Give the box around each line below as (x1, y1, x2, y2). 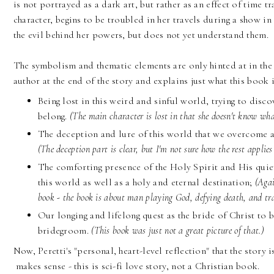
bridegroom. (37, 224, 92, 237)
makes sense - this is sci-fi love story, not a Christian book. (13, 260, 262, 273)
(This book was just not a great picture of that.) (91, 224, 267, 237)
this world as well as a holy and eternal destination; (37, 176, 255, 189)
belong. (37, 110, 70, 123)
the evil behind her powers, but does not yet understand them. (13, 29, 268, 42)
